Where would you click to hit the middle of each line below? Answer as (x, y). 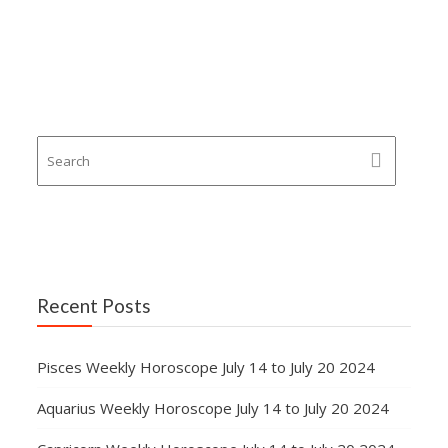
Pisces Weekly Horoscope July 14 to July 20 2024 (206, 366)
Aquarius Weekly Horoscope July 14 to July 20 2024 (213, 407)
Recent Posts (94, 305)
